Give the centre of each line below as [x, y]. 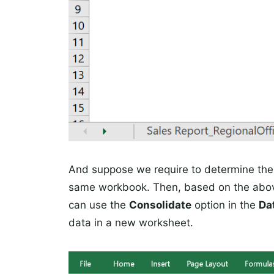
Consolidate [160, 205]
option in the [225, 205]
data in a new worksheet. [131, 222]
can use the [99, 205]
